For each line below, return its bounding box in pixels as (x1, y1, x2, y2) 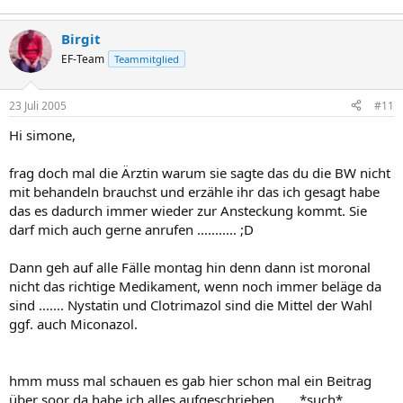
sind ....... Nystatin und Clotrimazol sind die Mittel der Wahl (9, 295, 372, 314)
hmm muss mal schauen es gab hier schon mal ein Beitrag (9, 371, 372, 390)
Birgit (61, 30, 101, 48)
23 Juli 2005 (9, 97, 67, 113)
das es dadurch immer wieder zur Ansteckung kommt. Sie (9, 201, 367, 219)
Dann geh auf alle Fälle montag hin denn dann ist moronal (9, 257, 371, 276)
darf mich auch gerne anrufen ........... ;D (9, 219, 254, 238)
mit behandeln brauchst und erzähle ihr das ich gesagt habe (9, 182, 380, 201)
